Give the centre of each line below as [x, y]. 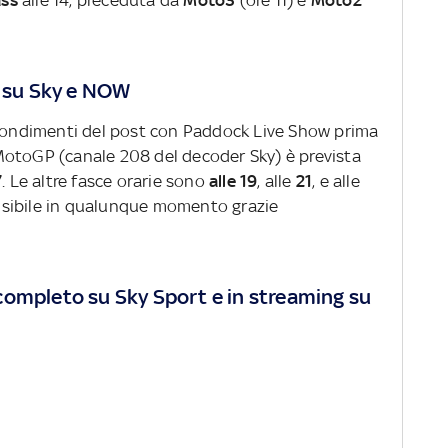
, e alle [336, 181]
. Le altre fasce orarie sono [106, 181]
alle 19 [233, 181]
